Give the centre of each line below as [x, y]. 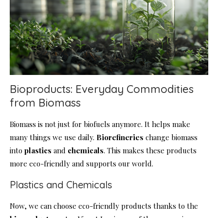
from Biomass [45, 102]
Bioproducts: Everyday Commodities [102, 89]
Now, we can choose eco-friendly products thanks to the [104, 206]
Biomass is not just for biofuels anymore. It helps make [100, 124]
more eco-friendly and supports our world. [82, 163]
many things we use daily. [53, 137]
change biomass [171, 137]
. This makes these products [150, 150]
